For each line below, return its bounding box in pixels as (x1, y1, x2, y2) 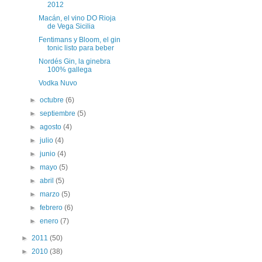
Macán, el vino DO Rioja (38, 14, 116, 22)
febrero (40, 204, 65, 212)
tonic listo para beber (47, 44, 114, 52)
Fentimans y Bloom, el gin (38, 36, 120, 44)
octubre (40, 96, 66, 104)
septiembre (40, 109, 78, 118)
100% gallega (47, 65, 92, 74)
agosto (40, 123, 64, 131)
